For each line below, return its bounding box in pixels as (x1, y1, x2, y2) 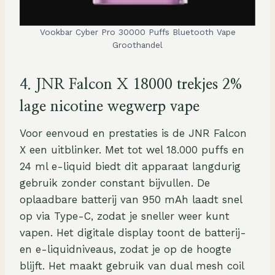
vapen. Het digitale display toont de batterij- (20, 227, 246, 239)
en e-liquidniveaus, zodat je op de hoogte (20, 243, 231, 256)
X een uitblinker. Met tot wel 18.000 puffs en (20, 144, 244, 157)
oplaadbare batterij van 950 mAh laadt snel (20, 193, 242, 206)
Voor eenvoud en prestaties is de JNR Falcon (20, 127, 247, 140)
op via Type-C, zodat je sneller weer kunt (20, 210, 230, 223)
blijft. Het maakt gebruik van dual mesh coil (20, 260, 244, 273)
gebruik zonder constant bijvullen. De (20, 177, 210, 190)
